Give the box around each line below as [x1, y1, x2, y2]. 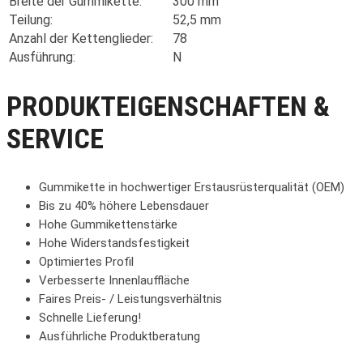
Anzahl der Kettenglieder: [9, 31, 153, 47]
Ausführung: [9, 49, 75, 66]
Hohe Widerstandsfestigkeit [39, 235, 190, 250]
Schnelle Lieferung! [39, 310, 141, 325]
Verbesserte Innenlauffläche [39, 272, 190, 288]
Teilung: [9, 12, 53, 28]
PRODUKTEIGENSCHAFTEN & [6, 90, 330, 123]
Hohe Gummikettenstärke [39, 216, 177, 232]
